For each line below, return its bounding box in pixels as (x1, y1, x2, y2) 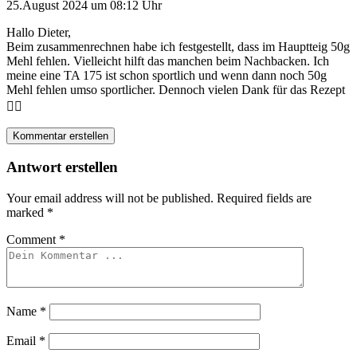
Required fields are (217, 190, 312, 205)
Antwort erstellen (6, 159, 118, 176)
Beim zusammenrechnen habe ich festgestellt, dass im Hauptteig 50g (6, 39, 350, 53)
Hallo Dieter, (6, 25, 71, 39)
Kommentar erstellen (13, 129, 108, 142)
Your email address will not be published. (6, 190, 214, 205)
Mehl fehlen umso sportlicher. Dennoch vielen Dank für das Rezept (6, 82, 345, 96)
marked (6, 205, 47, 219)
